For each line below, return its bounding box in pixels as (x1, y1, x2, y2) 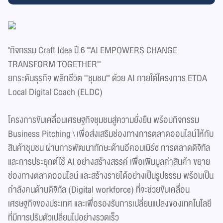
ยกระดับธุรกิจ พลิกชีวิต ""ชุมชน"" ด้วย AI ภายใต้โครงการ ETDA (8, 71, 207, 86)
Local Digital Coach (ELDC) (8, 85, 103, 100)
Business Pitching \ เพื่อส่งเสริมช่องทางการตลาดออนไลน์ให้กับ (8, 126, 214, 141)
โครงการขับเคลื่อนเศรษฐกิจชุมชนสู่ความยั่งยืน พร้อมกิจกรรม (8, 112, 199, 127)
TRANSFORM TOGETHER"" (8, 57, 101, 72)
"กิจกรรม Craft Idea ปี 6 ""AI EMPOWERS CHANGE (8, 43, 177, 58)
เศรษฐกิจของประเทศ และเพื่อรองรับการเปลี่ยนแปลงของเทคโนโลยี (8, 196, 212, 211)
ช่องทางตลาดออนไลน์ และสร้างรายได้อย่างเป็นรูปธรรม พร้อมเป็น (8, 168, 214, 183)
